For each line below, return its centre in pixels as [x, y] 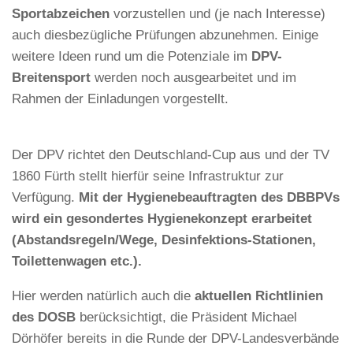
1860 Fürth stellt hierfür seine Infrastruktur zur [148, 176]
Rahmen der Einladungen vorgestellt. [120, 99]
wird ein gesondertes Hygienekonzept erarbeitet [162, 219]
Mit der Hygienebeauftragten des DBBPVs [209, 198]
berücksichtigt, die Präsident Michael [186, 318]
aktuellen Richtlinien [259, 296]
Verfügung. [45, 198]
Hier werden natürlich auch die [103, 296]
